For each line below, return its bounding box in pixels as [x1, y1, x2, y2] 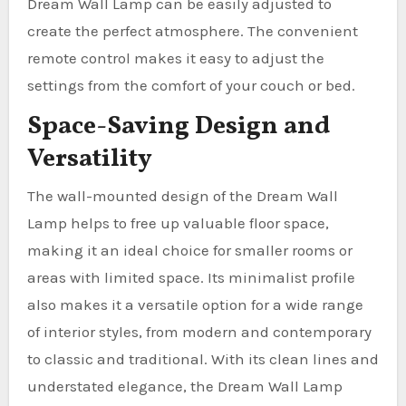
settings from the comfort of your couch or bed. [26, 76, 355, 94]
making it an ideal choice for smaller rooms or [26, 240, 353, 259]
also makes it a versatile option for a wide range [26, 295, 363, 314]
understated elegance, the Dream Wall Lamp [26, 376, 343, 395]
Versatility [26, 141, 152, 177]
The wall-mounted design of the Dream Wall [26, 186, 338, 205]
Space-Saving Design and [26, 109, 330, 144]
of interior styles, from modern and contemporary [26, 322, 372, 341]
